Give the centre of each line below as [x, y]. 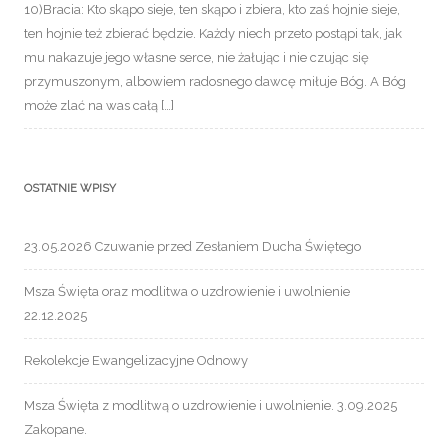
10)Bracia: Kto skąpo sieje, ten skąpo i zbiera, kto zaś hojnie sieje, [212, 10]
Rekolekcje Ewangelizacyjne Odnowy [136, 361]
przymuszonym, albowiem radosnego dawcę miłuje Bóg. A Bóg [215, 82]
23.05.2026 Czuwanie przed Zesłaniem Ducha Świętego [192, 247]
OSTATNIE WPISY [70, 189]
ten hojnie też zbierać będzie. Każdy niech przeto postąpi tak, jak [213, 34]
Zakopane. [55, 430]
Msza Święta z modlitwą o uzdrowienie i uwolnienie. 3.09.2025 [210, 406]
